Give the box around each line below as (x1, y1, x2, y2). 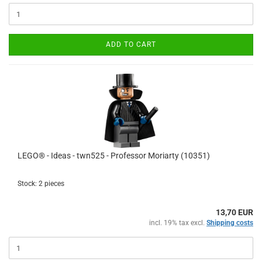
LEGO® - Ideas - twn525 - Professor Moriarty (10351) (18, 151, 210, 160)
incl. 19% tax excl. (149, 219, 206, 227)
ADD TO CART (106, 40, 156, 49)
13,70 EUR (216, 208, 253, 217)
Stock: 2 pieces (18, 180, 64, 188)
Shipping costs (206, 219, 253, 227)
